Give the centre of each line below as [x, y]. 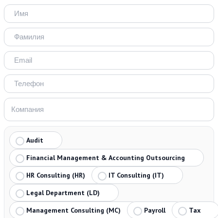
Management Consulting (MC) [73, 210]
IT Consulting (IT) [136, 175]
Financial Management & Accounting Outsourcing [106, 157]
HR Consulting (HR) [56, 175]
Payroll [155, 210]
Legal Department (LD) [63, 192]
